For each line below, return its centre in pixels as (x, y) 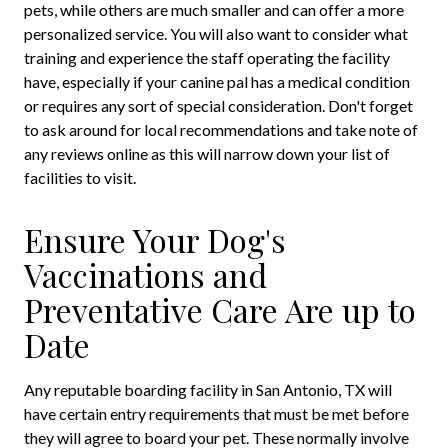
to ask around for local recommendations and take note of (221, 130)
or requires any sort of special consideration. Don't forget (218, 106)
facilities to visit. (80, 178)
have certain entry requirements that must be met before (216, 414)
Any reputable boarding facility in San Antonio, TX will (208, 390)
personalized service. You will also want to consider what (216, 34)
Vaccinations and (145, 275)
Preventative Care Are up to (220, 310)
